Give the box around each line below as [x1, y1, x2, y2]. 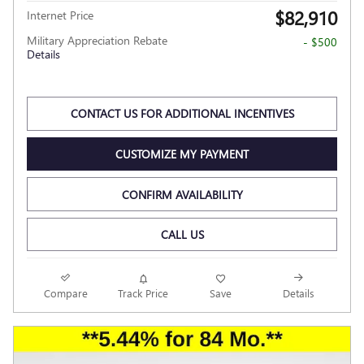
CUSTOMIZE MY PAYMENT [115, 145, 249, 162]
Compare [43, 286, 88, 301]
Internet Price [27, 7, 93, 24]
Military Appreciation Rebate [27, 32, 167, 49]
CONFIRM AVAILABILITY [121, 186, 243, 202]
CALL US [160, 227, 204, 243]
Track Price [118, 286, 169, 301]
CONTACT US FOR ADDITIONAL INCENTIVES [70, 106, 294, 122]
